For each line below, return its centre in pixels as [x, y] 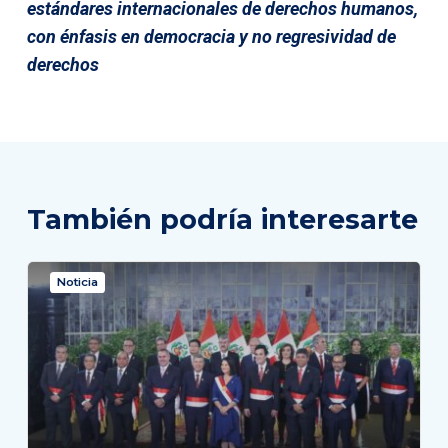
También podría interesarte [222, 219]
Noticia [77, 282]
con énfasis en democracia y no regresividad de [211, 36]
